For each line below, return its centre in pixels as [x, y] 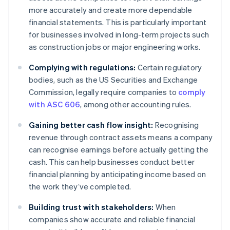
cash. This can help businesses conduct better [112, 162]
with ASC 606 [55, 104]
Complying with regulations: [82, 68]
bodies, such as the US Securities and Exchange [113, 80]
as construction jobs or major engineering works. [115, 47]
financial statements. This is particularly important [118, 22]
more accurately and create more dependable [111, 10]
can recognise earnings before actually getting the [119, 150]
